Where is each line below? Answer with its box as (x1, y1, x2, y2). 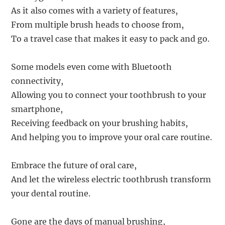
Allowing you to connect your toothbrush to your (11, 90, 206, 100)
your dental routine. (11, 188, 91, 199)
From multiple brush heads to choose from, (11, 20, 184, 30)
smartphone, (11, 104, 63, 115)
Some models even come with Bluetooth (11, 62, 172, 72)
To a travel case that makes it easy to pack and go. (11, 34, 210, 44)
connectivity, (11, 76, 64, 86)
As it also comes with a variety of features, (11, 6, 178, 16)
